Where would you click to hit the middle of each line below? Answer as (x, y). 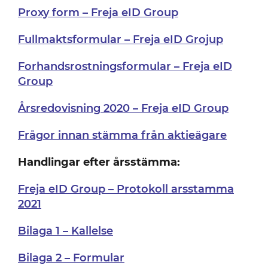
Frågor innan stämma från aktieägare (122, 135)
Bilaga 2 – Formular (71, 258)
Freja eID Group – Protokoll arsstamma (126, 189)
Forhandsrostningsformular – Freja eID (125, 66)
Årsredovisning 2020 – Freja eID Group (123, 108)
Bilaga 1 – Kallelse (65, 231)
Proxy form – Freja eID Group (98, 13)
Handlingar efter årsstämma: (99, 162)
